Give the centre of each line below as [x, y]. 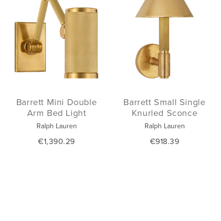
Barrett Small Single [165, 102]
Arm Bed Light [56, 113]
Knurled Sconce [165, 113]
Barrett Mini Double [56, 102]
